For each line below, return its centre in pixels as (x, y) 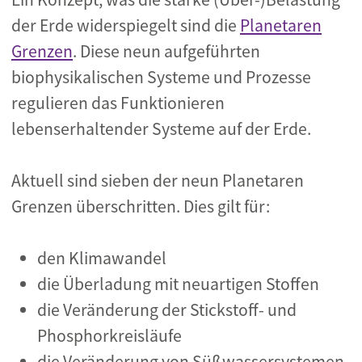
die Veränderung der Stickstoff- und (167, 310)
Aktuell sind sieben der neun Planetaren (158, 181)
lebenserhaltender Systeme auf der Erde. (161, 129)
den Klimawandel (102, 258)
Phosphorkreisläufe (109, 336)
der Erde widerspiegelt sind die (126, 25)
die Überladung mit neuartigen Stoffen (178, 284)
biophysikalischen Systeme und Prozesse (161, 77)
